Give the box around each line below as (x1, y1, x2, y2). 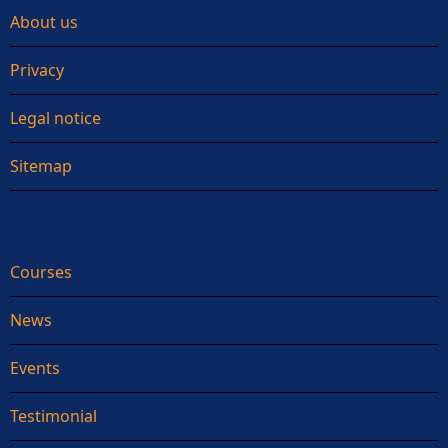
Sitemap (10, 155, 72, 178)
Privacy (10, 59, 64, 82)
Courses (10, 261, 72, 284)
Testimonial (10, 405, 97, 428)
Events (10, 357, 60, 380)
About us (10, 11, 78, 34)
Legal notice (10, 107, 101, 130)
